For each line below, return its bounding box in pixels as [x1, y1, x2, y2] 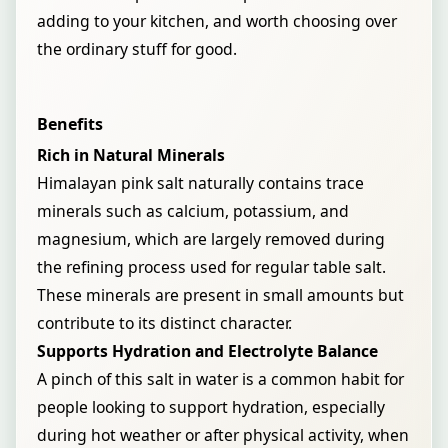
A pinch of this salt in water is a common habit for [37, 368, 404, 390]
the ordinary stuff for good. [37, 38, 237, 60]
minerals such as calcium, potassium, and [37, 200, 349, 222]
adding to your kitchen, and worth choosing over [37, 10, 397, 32]
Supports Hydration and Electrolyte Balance [37, 340, 378, 362]
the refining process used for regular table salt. [37, 256, 386, 278]
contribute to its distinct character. [37, 312, 292, 334]
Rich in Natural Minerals [37, 144, 225, 166]
